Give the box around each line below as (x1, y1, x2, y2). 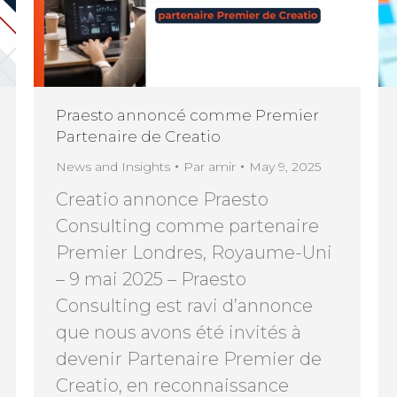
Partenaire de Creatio (56, 127, 221, 145)
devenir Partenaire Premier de (56, 347, 322, 370)
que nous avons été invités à (56, 321, 301, 343)
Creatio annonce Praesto (56, 188, 269, 210)
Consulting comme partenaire (56, 214, 319, 237)
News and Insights (56, 158, 170, 175)
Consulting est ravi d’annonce (56, 294, 313, 316)
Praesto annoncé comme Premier (56, 105, 319, 124)
